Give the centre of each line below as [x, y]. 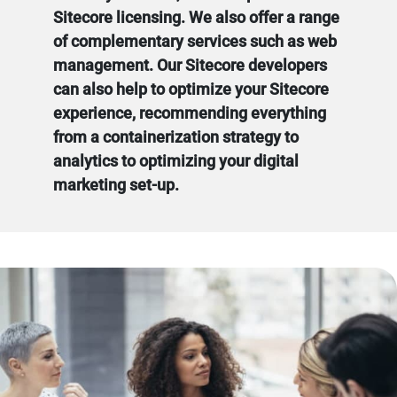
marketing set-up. [116, 185]
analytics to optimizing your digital [176, 161]
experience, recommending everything [190, 113]
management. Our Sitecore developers [190, 65]
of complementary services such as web [195, 41]
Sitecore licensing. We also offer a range [196, 17]
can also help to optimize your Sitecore [191, 89]
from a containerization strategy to [176, 137]
